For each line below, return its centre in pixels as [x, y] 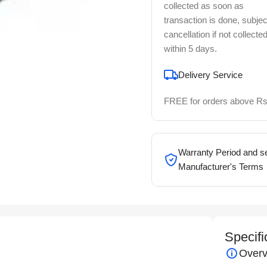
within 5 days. [190, 48]
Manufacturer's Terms [221, 166]
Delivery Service [210, 74]
